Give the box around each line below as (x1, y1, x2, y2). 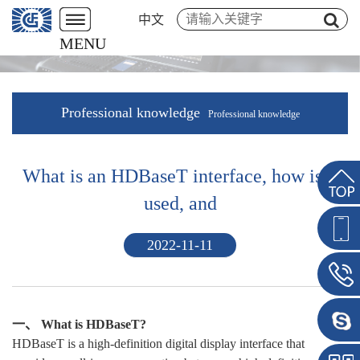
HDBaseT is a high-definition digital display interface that (12, 336, 305, 350)
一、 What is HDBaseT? (12, 317, 146, 331)
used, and (143, 192, 217, 214)
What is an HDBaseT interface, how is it (22, 165, 338, 186)
